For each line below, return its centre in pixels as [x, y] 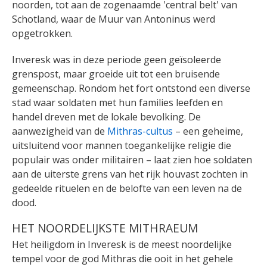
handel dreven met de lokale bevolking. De [106, 117]
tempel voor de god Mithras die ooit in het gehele [122, 259]
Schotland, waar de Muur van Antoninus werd [114, 19]
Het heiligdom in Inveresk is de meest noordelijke [122, 245]
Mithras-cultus [140, 131]
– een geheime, [208, 131]
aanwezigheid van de [60, 131]
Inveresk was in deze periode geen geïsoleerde [117, 60]
